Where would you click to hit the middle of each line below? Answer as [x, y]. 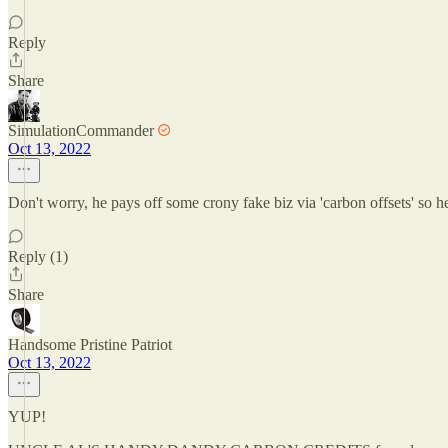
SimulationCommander [81, 130]
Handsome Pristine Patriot [90, 344]
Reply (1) [38, 256]
